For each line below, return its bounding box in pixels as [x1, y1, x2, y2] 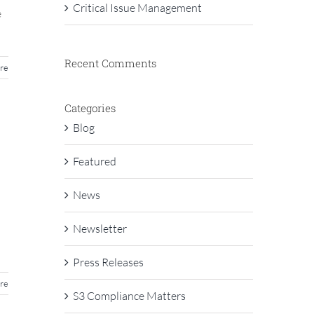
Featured [72, 153, 116, 168]
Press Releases [72, 254, 144, 269]
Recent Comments [64, 56, 156, 70]
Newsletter [72, 221, 127, 235]
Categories [64, 101, 116, 115]
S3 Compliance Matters [72, 288, 186, 303]
